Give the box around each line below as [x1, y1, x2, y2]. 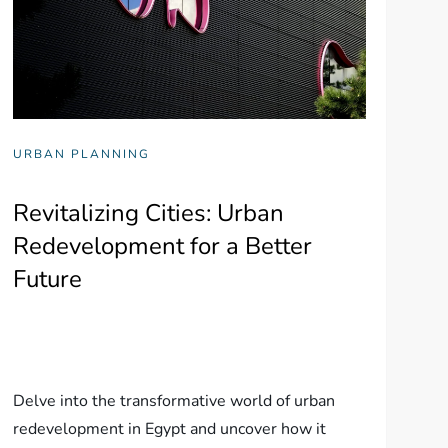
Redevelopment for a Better [12, 229, 312, 262]
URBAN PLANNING [12, 145, 150, 162]
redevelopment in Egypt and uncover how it [12, 417, 326, 440]
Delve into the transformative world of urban [12, 389, 335, 412]
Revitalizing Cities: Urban [12, 196, 284, 229]
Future [12, 262, 82, 295]
